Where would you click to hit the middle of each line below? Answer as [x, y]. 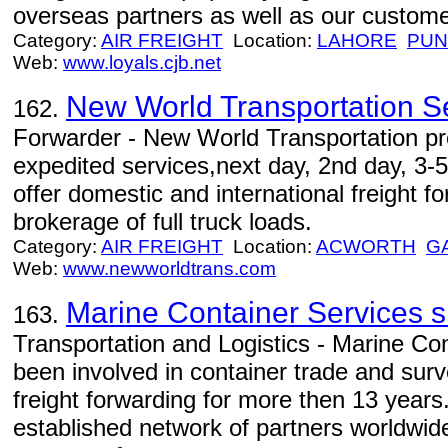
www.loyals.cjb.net [142, 62]
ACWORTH [366, 246]
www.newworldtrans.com [169, 268]
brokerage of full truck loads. [162, 221]
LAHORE [357, 40]
